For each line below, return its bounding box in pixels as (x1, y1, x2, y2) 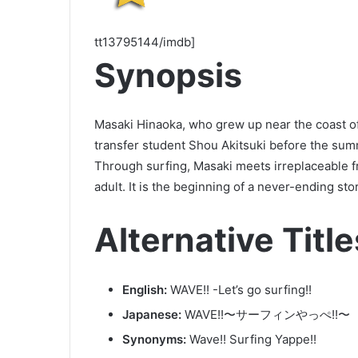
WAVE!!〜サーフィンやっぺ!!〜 (181, 306, 350, 322)
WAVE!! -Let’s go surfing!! (167, 281, 312, 297)
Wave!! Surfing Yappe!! (186, 331, 316, 347)
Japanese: (122, 306, 181, 322)
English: (122, 281, 167, 297)
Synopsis (94, 54, 242, 95)
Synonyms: (122, 331, 186, 347)
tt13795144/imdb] (94, 34, 195, 50)
